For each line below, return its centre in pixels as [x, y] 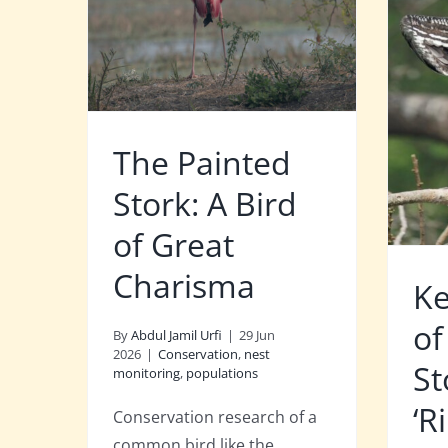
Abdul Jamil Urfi [176, 335]
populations [222, 373]
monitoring [146, 373]
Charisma [184, 285]
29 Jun [257, 335]
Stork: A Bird [205, 203]
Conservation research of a [215, 417]
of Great [173, 244]
